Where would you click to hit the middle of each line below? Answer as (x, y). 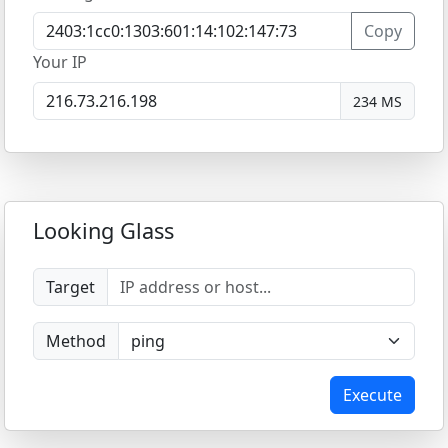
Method (76, 341)
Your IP (60, 62)
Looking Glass (103, 230)
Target (70, 287)
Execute (372, 395)
